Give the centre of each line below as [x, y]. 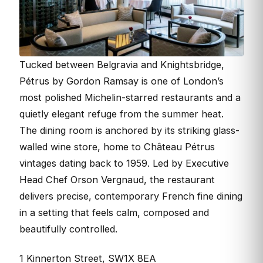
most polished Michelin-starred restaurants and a [130, 97]
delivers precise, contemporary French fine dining [131, 196]
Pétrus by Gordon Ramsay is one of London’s [122, 81]
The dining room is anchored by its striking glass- [129, 130]
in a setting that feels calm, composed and [114, 212]
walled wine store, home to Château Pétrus [117, 146]
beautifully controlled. [68, 229]
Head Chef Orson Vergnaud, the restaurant [117, 179]
